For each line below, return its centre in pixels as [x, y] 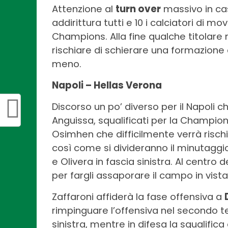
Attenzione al [84, 9]
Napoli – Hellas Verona [107, 85]
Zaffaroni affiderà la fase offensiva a [138, 196]
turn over [138, 9]
